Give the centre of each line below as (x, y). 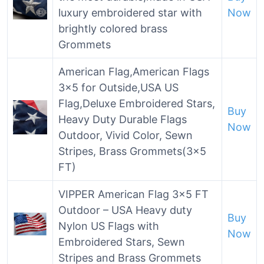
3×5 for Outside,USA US (118, 88)
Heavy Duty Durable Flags (123, 119)
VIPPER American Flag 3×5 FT (133, 194)
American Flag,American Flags (134, 72)
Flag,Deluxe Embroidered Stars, (137, 103)
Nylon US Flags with (109, 226)
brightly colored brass (113, 29)
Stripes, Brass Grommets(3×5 (132, 151)
